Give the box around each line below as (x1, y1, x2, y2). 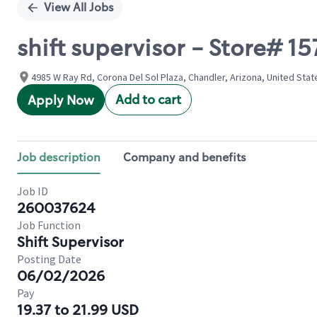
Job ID (17, 184, 48, 198)
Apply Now (28, 92, 94, 109)
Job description (17, 150, 100, 165)
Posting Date (17, 252, 81, 266)
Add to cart (115, 91, 181, 108)
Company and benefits (123, 150, 246, 165)
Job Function (17, 218, 81, 232)
